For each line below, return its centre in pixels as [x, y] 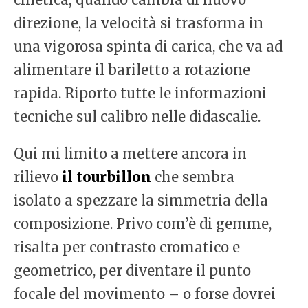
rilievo [38, 177]
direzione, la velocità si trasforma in [139, 23]
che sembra [193, 177]
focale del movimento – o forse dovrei [145, 294]
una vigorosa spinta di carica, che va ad [148, 47]
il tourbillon [107, 177]
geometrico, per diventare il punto [132, 271]
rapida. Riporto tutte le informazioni [140, 93]
